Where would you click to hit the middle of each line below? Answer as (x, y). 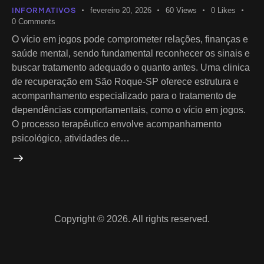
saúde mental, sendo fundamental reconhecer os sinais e (131, 54)
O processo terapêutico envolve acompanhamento (117, 124)
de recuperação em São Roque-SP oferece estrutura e (125, 82)
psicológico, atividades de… (71, 138)
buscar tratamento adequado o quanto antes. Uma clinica (131, 68)
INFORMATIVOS (44, 10)
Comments (37, 21)
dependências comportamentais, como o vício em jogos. (129, 110)
